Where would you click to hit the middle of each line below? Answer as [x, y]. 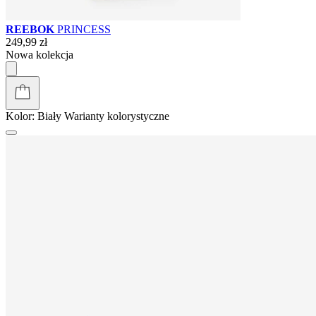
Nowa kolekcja [39, 54]
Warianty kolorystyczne [117, 116]
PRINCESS [84, 29]
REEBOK [31, 29]
